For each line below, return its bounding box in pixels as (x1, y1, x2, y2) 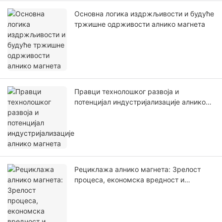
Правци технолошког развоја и (74, 87, 179, 96)
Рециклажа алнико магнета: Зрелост (74, 165, 201, 174)
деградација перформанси (74, 186, 166, 195)
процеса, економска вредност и (74, 175, 184, 184)
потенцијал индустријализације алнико (74, 98, 206, 107)
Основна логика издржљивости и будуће (74, 9, 214, 18)
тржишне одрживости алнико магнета (74, 20, 205, 29)
